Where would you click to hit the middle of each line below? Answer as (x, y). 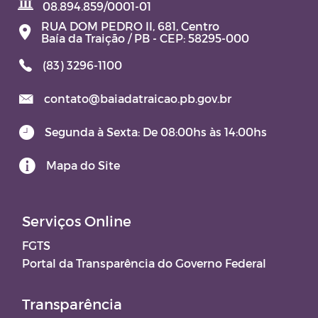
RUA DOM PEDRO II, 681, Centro (130, 26)
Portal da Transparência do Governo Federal (144, 263)
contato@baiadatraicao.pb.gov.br (138, 99)
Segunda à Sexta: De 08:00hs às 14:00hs (156, 132)
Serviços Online (77, 221)
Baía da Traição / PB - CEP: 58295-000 (145, 38)
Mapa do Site (83, 165)
